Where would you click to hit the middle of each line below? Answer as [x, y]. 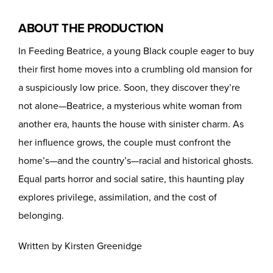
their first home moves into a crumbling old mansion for [135, 69]
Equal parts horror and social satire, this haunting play [131, 179]
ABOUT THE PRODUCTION [91, 28]
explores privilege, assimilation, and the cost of [118, 197]
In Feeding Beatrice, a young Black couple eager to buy [136, 51]
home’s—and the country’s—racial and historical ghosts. [136, 161]
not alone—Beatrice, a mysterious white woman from [130, 106]
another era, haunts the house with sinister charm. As [131, 124]
